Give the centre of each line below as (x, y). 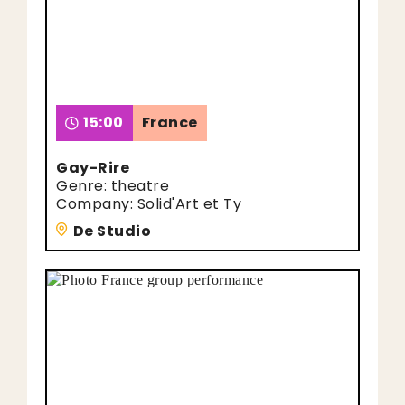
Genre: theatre (113, 186)
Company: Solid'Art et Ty (149, 204)
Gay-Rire (93, 168)
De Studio (112, 231)
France (170, 122)
